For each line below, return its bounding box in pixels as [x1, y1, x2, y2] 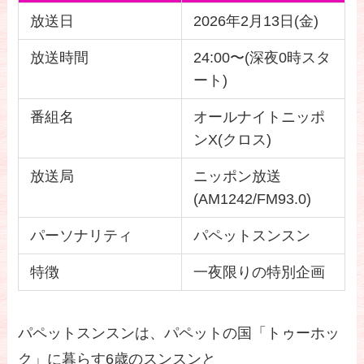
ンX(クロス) [193, 132, 271, 149]
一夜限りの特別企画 [193, 264, 325, 281]
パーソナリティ [29, 227, 132, 245]
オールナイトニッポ [193, 109, 325, 126]
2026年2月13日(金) [193, 13, 318, 30]
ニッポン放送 [193, 168, 281, 185]
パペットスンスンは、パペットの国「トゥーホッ [18, 325, 340, 342]
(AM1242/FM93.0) [193, 191, 311, 208]
